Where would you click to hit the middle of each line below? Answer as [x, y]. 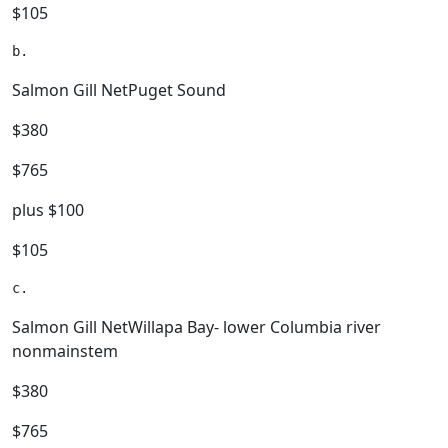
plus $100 [48, 210]
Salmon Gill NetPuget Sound [119, 90]
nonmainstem [65, 351]
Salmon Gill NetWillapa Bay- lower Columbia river [196, 327]
